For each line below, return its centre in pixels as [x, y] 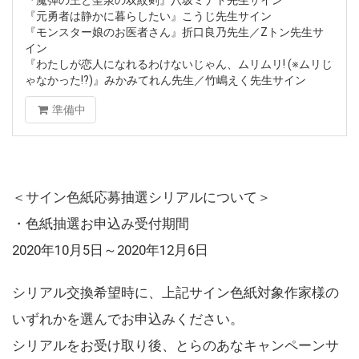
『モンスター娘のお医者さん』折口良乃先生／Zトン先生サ [174, 32]
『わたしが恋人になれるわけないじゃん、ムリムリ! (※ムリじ [179, 64]
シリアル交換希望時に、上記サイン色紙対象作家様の [175, 292]
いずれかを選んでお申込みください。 [128, 319]
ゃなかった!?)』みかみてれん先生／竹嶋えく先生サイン [165, 80]
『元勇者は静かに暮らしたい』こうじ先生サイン [148, 16]
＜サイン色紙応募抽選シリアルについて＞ [141, 197]
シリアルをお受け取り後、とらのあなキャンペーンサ [175, 345]
